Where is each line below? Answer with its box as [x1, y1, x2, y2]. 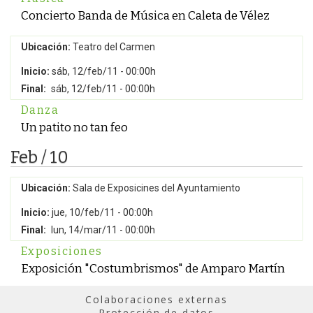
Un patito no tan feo [21, 120, 128, 134]
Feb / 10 [10, 147, 68, 167]
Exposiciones [21, 245, 103, 258]
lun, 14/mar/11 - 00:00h [51, 224, 155, 235]
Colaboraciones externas [85, 293, 228, 306]
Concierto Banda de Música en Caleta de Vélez [21, 8, 270, 22]
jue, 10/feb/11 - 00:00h [52, 207, 153, 218]
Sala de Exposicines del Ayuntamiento [71, 182, 240, 194]
